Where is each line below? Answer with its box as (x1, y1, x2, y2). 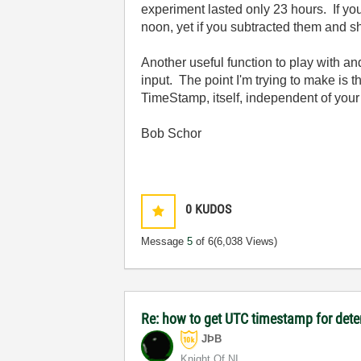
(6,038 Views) (214, 235, 278, 247)
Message (141, 235, 188, 247)
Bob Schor (141, 127, 202, 140)
